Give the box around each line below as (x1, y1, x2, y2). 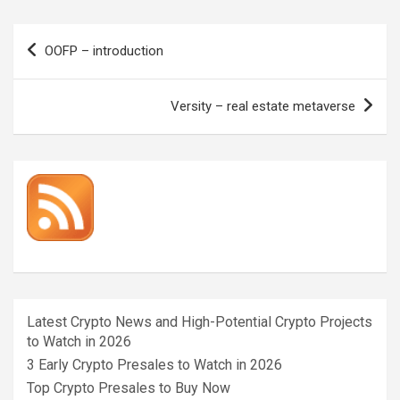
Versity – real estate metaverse (171, 97, 355, 114)
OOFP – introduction (45, 42, 163, 59)
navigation (12, 52, 117, 79)
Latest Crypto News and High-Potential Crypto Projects (27, 312, 372, 330)
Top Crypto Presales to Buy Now (27, 379, 230, 396)
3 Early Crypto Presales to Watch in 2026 (27, 355, 282, 373)
